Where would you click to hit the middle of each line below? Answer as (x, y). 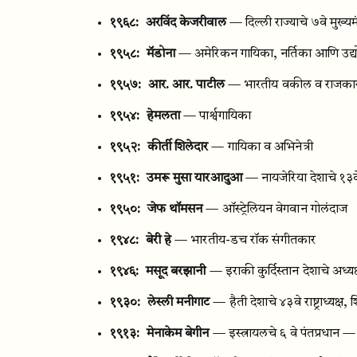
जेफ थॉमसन (175, 210)
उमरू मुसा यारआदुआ (194, 178)
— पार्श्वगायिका (217, 116)
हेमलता (163, 116)
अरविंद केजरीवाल (186, 23)
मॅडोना (161, 54)
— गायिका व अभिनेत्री (262, 147)
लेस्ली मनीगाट (178, 303)
